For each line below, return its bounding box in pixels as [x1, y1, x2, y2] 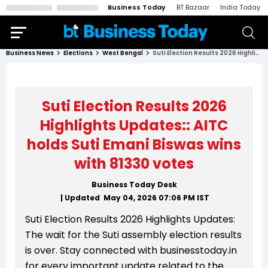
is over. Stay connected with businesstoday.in [25, 243, 237, 257]
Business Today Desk [91, 179, 177, 190]
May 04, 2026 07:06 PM [103, 193, 195, 203]
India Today [220, 2, 260, 12]
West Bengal [102, 48, 143, 57]
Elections [63, 48, 93, 57]
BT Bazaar [176, 2, 209, 12]
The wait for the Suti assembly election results [25, 228, 242, 242]
